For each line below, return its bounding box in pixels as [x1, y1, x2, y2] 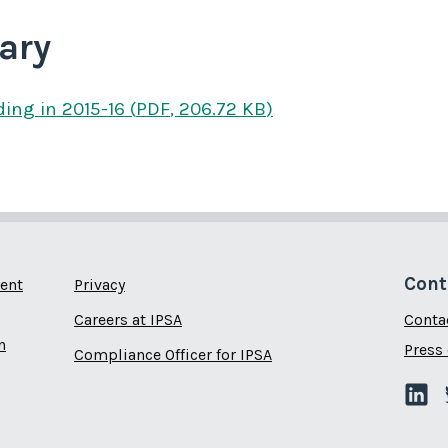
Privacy [73, 275, 125, 295]
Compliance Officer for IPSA [73, 345, 272, 365]
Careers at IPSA [73, 310, 182, 330]
